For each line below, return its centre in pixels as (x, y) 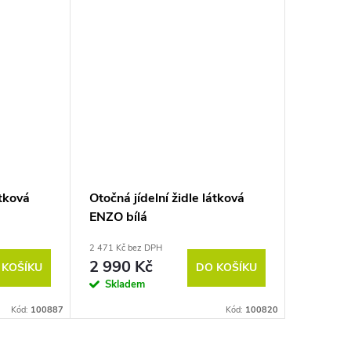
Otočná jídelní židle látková (167, 199)
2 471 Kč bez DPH (126, 248)
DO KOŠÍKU (226, 267)
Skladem (125, 285)
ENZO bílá (118, 217)
